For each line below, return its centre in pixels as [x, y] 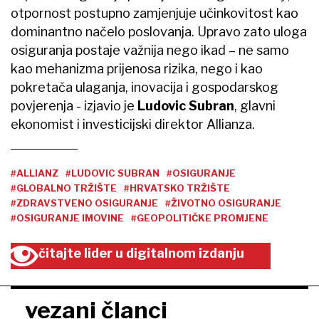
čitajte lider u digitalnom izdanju [141, 253]
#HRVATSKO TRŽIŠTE [177, 188]
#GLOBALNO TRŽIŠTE [64, 188]
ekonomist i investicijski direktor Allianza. [133, 125]
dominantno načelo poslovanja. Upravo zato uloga [159, 32]
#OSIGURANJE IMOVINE [67, 218]
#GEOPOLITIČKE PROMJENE [200, 218]
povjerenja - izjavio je [74, 106]
